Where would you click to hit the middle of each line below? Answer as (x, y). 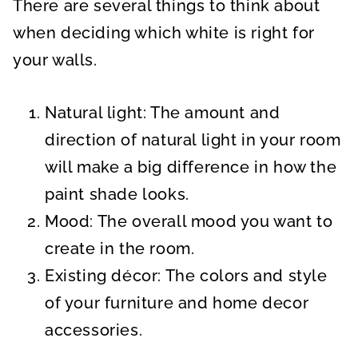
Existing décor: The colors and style (186, 276)
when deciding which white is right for (164, 33)
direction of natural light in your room (193, 140)
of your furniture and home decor (177, 303)
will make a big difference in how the (191, 167)
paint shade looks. (119, 194)
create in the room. (120, 249)
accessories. (94, 330)
